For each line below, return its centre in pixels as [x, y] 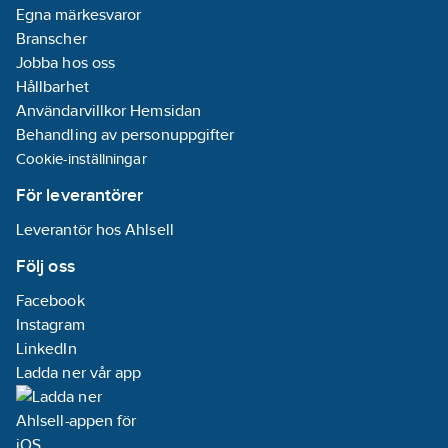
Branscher [51, 38]
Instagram [50, 324]
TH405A [141, 54]
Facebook [50, 300]
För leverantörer [80, 194]
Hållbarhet [52, 86]
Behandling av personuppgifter [125, 134]
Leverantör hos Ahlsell [95, 229]
